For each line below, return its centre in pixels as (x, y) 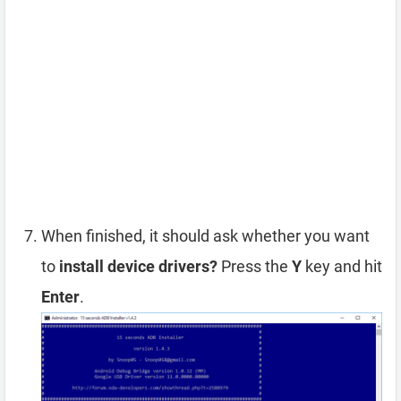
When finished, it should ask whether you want (205, 236)
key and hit (342, 267)
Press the (255, 267)
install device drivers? (138, 267)
